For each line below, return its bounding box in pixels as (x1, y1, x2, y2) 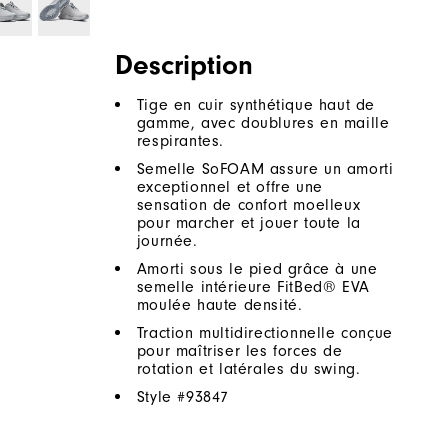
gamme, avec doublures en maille (136, 114, 390, 133)
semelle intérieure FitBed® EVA (136, 278, 370, 297)
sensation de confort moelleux (136, 196, 361, 215)
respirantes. (136, 132, 225, 151)
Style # (136, 388, 187, 407)
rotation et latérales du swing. (136, 360, 361, 379)
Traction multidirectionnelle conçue (136, 324, 393, 343)
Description (114, 49, 253, 82)
